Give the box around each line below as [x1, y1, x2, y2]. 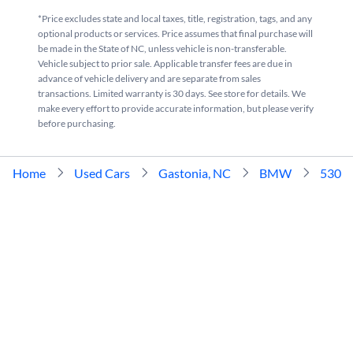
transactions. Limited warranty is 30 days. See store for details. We [38, 87, 306, 99]
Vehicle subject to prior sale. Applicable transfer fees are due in [38, 57, 292, 69]
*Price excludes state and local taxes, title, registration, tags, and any [38, 12, 312, 24]
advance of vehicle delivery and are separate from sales [38, 72, 261, 84]
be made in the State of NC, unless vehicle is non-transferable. [38, 42, 287, 54]
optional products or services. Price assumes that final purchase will [38, 27, 313, 39]
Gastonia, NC [158, 165, 231, 180]
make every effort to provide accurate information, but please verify [38, 102, 314, 114]
